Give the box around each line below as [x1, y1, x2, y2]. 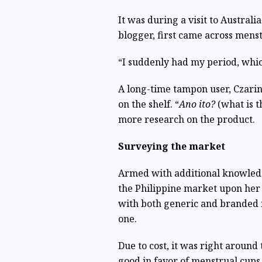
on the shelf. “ [118, 98, 179, 111]
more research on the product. [118, 113, 255, 126]
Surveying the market [118, 140, 225, 153]
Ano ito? [178, 98, 215, 111]
